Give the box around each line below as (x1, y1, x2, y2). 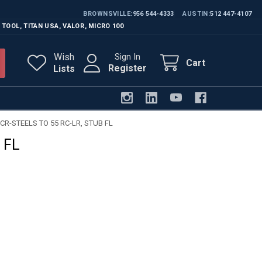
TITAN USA (23, 22, 59, 30)
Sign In (115, 51, 140, 62)
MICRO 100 (88, 22, 124, 30)
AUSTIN (182, 10, 208, 18)
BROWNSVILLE (83, 10, 131, 18)
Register (108, 62, 147, 74)
